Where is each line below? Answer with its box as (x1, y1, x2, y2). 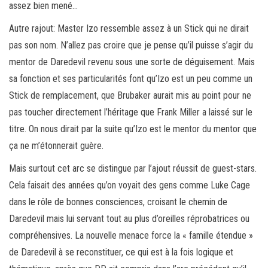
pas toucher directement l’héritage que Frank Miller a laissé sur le (9, 106, 252, 118)
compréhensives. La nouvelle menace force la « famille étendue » (9, 229, 253, 241)
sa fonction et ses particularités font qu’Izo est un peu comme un (9, 72, 252, 84)
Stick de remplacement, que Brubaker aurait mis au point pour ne (9, 89, 251, 101)
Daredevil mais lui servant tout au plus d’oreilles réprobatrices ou (9, 212, 249, 224)
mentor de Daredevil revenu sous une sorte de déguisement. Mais (9, 56, 255, 68)
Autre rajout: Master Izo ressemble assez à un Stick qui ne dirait (9, 22, 249, 34)
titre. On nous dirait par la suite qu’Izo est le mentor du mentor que (9, 123, 257, 135)
